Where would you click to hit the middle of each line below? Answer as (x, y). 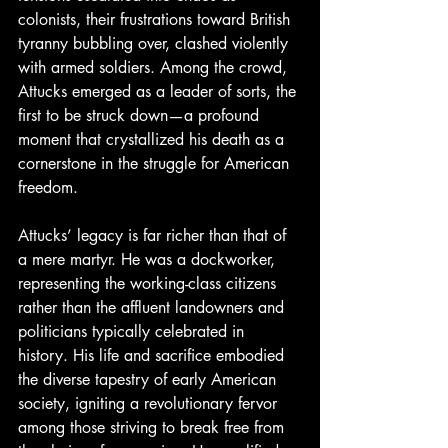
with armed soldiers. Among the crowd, (155, 68)
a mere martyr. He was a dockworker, (149, 260)
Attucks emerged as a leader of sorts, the (159, 92)
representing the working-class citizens (149, 284)
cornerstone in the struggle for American (156, 164)
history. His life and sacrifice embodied (153, 356)
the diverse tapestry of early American (149, 380)
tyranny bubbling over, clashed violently (155, 44)
